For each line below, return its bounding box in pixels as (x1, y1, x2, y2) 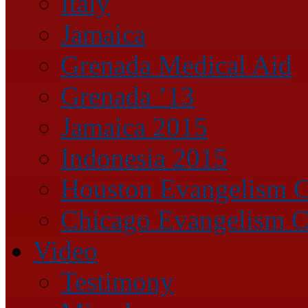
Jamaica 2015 (60, 111, 208, 142)
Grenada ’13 (60, 80, 195, 111)
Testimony (60, 266, 174, 296)
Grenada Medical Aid (60, 49, 292, 80)
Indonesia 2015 (60, 142, 228, 173)
